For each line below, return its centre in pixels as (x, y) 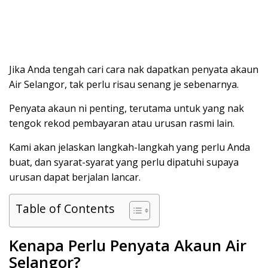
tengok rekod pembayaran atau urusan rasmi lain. (122, 123)
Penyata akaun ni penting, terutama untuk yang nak (127, 108)
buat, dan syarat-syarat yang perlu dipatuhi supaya (124, 162)
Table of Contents (65, 209)
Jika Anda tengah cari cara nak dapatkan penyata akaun (134, 69)
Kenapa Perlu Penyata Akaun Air (128, 245)
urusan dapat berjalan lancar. (75, 177)
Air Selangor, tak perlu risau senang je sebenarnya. (124, 84)
